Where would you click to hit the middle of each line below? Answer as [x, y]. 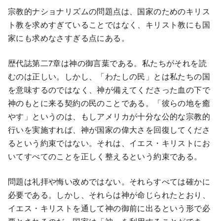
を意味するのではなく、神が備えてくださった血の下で [109, 90]
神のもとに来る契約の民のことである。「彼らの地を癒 [109, 103]
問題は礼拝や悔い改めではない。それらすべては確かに [109, 182]
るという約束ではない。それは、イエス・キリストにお [109, 143]
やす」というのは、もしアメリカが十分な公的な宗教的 [109, 116]
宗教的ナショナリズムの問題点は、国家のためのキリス [109, 11]
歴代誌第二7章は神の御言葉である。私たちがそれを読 [107, 63]
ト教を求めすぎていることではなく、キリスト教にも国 [109, 25]
